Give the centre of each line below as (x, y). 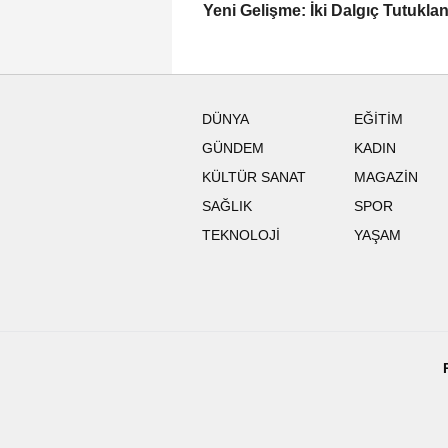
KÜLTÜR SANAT (254, 177)
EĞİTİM (378, 119)
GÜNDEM (233, 148)
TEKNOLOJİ (241, 235)
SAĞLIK (227, 206)
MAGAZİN (385, 177)
